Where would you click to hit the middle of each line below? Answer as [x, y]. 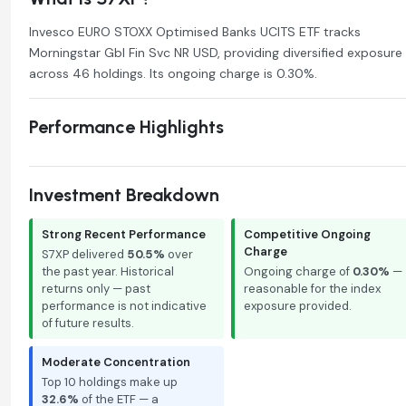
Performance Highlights [126, 126]
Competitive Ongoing [307, 234]
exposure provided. [297, 305]
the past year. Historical [108, 271]
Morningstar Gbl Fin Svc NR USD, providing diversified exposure [216, 52]
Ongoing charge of [298, 271]
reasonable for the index [312, 288]
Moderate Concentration [116, 362]
